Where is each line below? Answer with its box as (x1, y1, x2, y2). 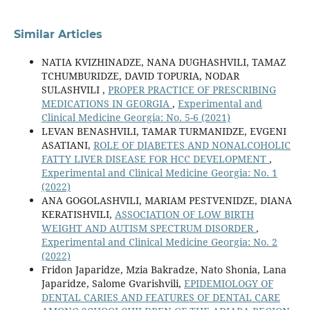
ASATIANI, (41, 138, 93, 152)
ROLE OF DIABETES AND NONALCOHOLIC (93, 138, 291, 152)
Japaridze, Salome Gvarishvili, (41, 277, 184, 291)
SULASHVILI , (41, 83, 108, 97)
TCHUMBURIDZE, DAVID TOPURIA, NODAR (41, 69, 239, 83)
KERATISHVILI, (41, 208, 115, 221)
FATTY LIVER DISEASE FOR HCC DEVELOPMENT (41, 152, 269, 166)
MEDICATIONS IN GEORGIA (41, 97, 172, 111)
